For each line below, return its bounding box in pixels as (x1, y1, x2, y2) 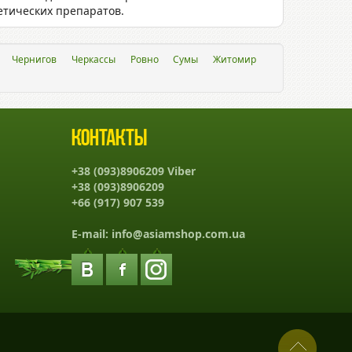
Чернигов (12, 53, 57, 66)
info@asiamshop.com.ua (112, 226, 245, 241)
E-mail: (71, 226, 112, 241)
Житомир (213, 53, 256, 66)
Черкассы (71, 53, 115, 66)
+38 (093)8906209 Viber (71, 163, 196, 178)
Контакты (71, 127, 147, 152)
